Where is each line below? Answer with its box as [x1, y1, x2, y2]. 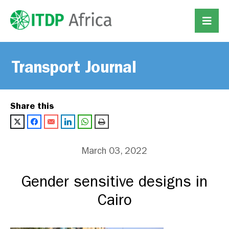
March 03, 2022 [82, 146, 147, 157]
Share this [10, 100, 54, 111]
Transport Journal [11, 57, 136, 77]
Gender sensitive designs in [21, 173, 208, 191]
